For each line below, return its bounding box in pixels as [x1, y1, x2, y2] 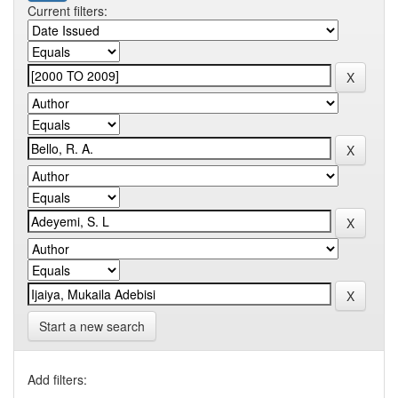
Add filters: [28, 370, 87, 389]
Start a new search [39, 317, 145, 336]
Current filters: [28, 2, 107, 20]
